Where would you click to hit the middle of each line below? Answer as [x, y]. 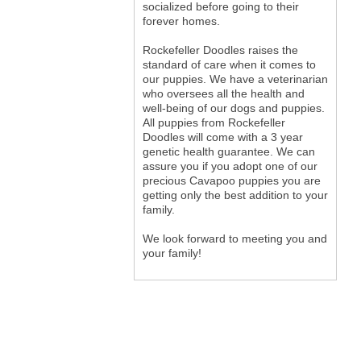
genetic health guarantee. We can [228, 152]
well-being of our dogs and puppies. [233, 108]
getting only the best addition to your [235, 195]
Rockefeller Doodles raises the [220, 50]
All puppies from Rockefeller [214, 123]
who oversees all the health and [223, 94]
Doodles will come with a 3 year [222, 137]
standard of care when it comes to [229, 65]
